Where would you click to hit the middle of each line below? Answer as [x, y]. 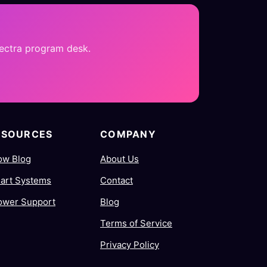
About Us [119, 159]
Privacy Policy [130, 245]
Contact [117, 180]
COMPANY [128, 134]
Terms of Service [136, 223]
